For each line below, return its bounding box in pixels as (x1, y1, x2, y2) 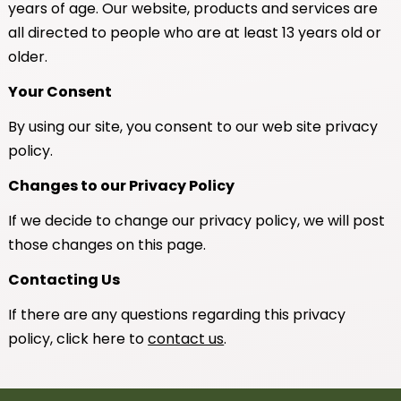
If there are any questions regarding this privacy (8, 303, 346, 325)
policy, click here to (8, 328, 149, 349)
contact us (148, 328, 225, 349)
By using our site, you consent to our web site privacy (8, 115, 379, 137)
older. (8, 46, 48, 67)
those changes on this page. (8, 234, 207, 255)
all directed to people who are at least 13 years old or (8, 21, 382, 43)
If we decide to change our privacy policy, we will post (8, 209, 386, 231)
